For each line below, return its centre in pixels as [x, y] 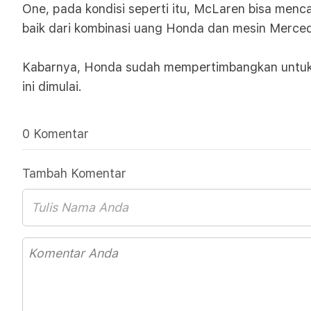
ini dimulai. [52, 86]
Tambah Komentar [74, 173]
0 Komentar [56, 134]
